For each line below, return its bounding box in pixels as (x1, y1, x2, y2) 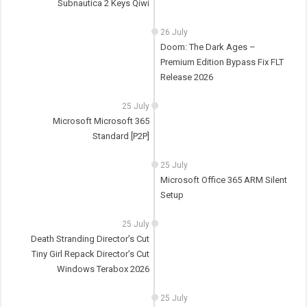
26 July (160, 27, 188, 38)
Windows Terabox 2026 (57, 264, 150, 275)
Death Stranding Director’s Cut (31, 234, 150, 245)
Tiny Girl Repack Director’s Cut (32, 249, 150, 260)
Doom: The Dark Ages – (160, 42, 256, 53)
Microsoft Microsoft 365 (53, 116, 150, 127)
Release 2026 (160, 72, 213, 83)
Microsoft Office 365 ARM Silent (160, 175, 287, 186)
